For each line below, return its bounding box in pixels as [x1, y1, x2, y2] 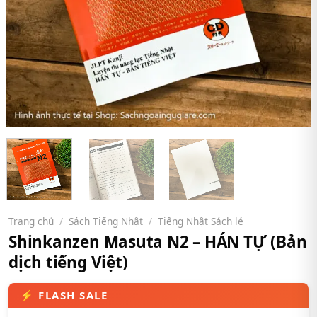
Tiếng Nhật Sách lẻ [158, 214, 244, 228]
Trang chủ [8, 214, 54, 228]
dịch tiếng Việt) [8, 251, 128, 274]
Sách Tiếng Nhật [69, 214, 144, 228]
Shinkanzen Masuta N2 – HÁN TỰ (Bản [8, 231, 307, 253]
